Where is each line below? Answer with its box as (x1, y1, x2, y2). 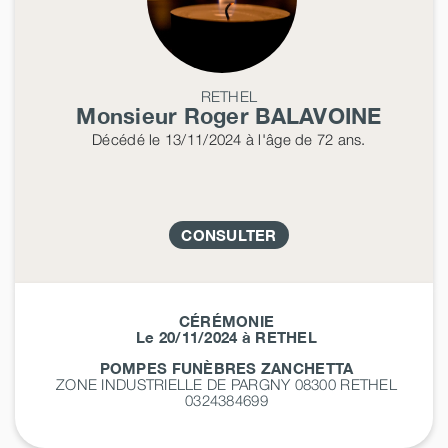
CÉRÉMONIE (178, 311, 275, 330)
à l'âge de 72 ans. (241, 129, 366, 148)
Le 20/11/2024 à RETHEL (136, 327, 317, 346)
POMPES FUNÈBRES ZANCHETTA (99, 358, 354, 377)
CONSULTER (181, 225, 277, 244)
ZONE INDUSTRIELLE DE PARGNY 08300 (56, 374, 341, 393)
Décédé (92, 129, 145, 148)
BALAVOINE (255, 102, 382, 129)
